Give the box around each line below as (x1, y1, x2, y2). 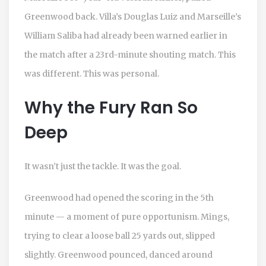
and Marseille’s (178, 11, 241, 22)
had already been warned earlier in (82, 30, 227, 41)
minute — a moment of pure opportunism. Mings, (24, 211, 229, 222)
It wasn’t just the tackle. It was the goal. (24, 160, 181, 172)
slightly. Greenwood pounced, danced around (24, 249, 213, 260)
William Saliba (24, 30, 82, 41)
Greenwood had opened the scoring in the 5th (24, 192, 214, 203)
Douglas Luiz (123, 11, 178, 22)
